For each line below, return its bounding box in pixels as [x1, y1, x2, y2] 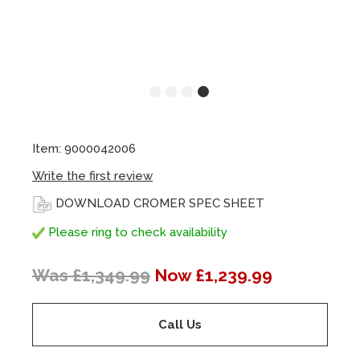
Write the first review [32, 168, 153, 183]
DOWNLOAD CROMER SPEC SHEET [55, 195, 264, 211]
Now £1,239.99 [154, 264, 272, 285]
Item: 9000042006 [32, 141, 136, 156]
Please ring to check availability [45, 224, 227, 239]
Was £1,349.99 [32, 264, 150, 285]
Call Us [158, 317, 202, 332]
